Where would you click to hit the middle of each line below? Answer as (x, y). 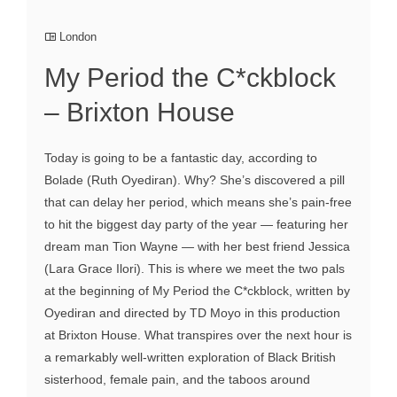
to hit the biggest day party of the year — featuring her (196, 225)
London (78, 37)
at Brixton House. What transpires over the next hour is (198, 335)
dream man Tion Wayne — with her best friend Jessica (197, 247)
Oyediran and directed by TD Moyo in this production (192, 313)
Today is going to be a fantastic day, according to (181, 158)
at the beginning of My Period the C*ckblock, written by (197, 291)
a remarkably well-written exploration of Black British (190, 358)
